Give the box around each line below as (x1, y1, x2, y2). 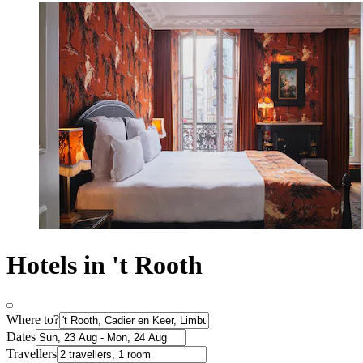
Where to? (6, 313, 59, 327)
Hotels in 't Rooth (6, 250, 203, 280)
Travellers (6, 347, 57, 361)
